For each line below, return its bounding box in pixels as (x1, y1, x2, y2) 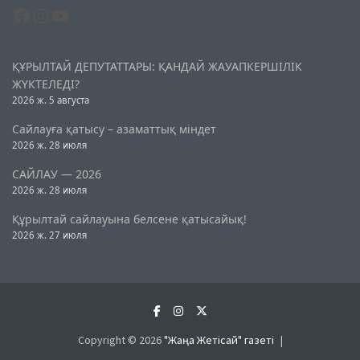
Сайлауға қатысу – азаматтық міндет (12, 121, 216, 137)
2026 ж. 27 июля (12, 228, 87, 241)
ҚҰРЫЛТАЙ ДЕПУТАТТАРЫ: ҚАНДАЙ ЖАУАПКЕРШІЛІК (12, 58, 302, 74)
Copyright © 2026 (77, 332, 164, 347)
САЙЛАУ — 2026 (12, 166, 101, 182)
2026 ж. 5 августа (12, 93, 89, 106)
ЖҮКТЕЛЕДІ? (12, 76, 80, 92)
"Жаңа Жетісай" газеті (163, 332, 274, 347)
